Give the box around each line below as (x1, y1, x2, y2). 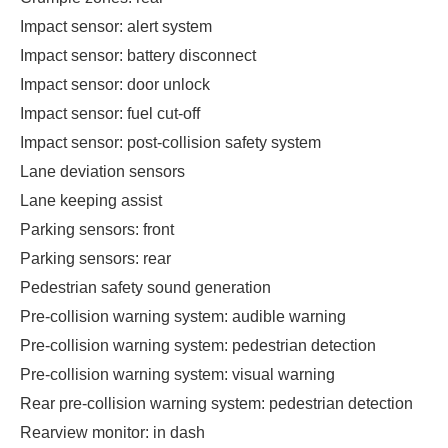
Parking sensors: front (20, 221, 174, 239)
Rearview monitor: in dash (20, 424, 205, 442)
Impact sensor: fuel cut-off (20, 105, 200, 123)
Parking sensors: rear (20, 250, 171, 268)
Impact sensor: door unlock (20, 76, 210, 94)
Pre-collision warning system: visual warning (20, 366, 335, 384)
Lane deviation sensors (20, 163, 185, 181)
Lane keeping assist (20, 192, 162, 210)
